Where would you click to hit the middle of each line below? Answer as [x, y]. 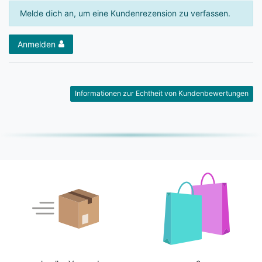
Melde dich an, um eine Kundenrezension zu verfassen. [125, 13]
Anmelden [37, 44]
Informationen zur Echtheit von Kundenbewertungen [162, 94]
